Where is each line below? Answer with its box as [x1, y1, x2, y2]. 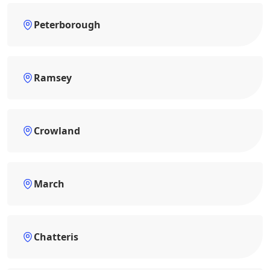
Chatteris [34, 230, 78, 244]
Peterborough [34, 18, 101, 32]
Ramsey [34, 71, 72, 85]
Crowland [34, 124, 80, 138]
